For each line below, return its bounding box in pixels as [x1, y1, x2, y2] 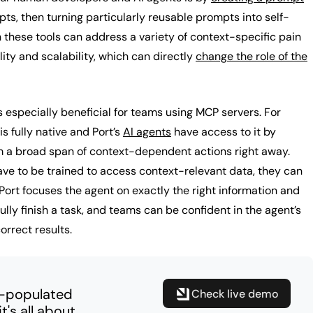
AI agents [123, 124, 171, 139]
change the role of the [196, 49, 307, 64]
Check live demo [191, 286, 279, 301]
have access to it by [171, 124, 276, 139]
